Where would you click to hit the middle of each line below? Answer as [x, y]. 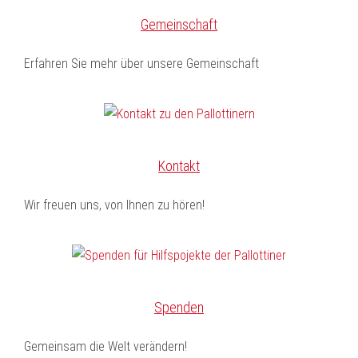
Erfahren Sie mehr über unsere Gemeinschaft [141, 64]
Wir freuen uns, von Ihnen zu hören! [114, 205]
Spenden [179, 307]
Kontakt [179, 166]
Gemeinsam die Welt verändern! [105, 346]
